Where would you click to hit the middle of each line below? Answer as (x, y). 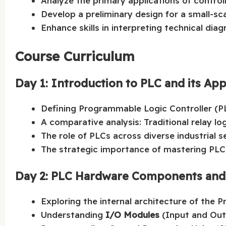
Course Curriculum (75, 56)
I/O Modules (133, 215)
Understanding (73, 215)
